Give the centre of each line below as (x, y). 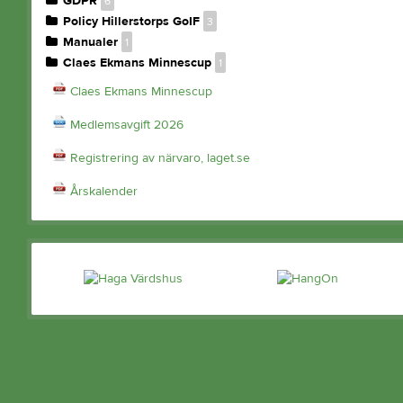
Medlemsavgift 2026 (126, 125)
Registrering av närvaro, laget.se (160, 158)
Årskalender (103, 192)
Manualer (90, 42)
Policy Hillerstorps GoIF (131, 22)
